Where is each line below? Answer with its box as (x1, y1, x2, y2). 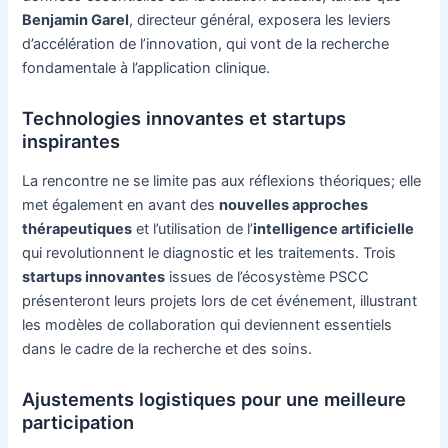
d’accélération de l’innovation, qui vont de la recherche (22, 35, 390, 53)
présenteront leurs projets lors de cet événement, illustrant (22, 291, 418, 310)
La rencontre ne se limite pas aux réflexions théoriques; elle (22, 171, 422, 190)
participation (22, 411, 135, 434)
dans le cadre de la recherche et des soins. (22, 339, 313, 358)
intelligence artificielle (253, 219, 415, 238)
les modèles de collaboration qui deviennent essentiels (22, 315, 393, 334)
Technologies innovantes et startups (22, 107, 347, 130)
